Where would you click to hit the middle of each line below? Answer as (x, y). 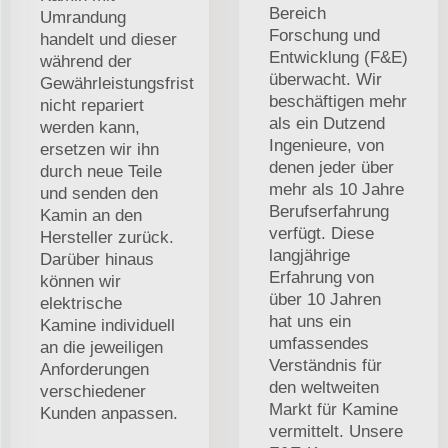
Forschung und (324, 35)
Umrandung (83, 17)
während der (86, 61)
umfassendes (319, 343)
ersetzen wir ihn (99, 149)
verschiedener (93, 391)
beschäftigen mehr (338, 101)
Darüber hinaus (97, 259)
